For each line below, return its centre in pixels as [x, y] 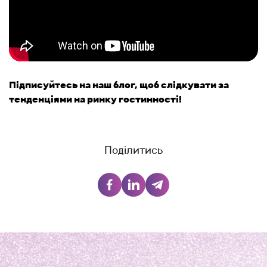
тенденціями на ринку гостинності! [95, 100]
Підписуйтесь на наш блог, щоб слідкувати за [119, 85]
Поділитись [133, 150]
